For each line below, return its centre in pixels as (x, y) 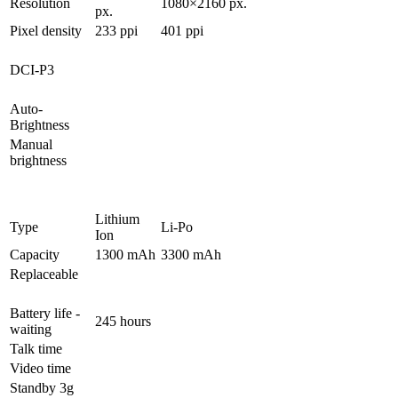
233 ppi (116, 31)
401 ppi (182, 31)
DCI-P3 (32, 70)
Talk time (36, 349)
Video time (40, 369)
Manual (31, 145)
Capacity (35, 255)
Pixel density (46, 31)
